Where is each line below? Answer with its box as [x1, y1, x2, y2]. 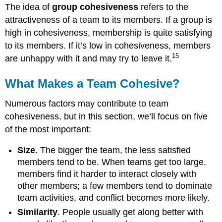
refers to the [138, 1, 189, 12]
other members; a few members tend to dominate [17, 181, 213, 191]
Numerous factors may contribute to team [5, 98, 169, 109]
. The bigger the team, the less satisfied [35, 145, 191, 156]
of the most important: [5, 124, 92, 134]
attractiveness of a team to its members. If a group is [5, 14, 213, 25]
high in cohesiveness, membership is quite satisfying [5, 27, 213, 38]
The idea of [5, 1, 53, 12]
